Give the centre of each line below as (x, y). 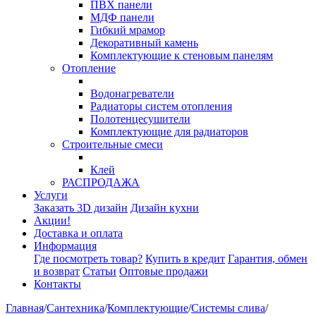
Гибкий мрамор (128, 30)
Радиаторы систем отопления (161, 106)
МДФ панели (122, 17)
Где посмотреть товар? (88, 259)
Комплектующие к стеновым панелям (182, 55)
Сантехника (75, 308)
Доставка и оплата (78, 233)
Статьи (99, 271)
